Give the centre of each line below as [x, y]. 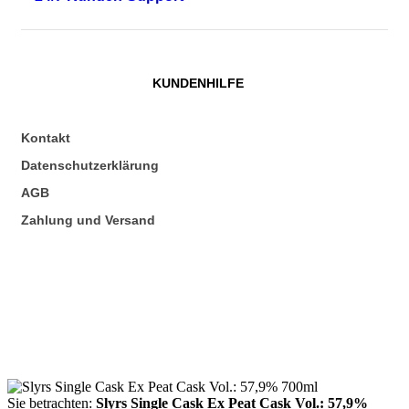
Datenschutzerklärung [90, 166]
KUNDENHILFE [198, 84]
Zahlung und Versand [88, 220]
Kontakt [46, 138]
